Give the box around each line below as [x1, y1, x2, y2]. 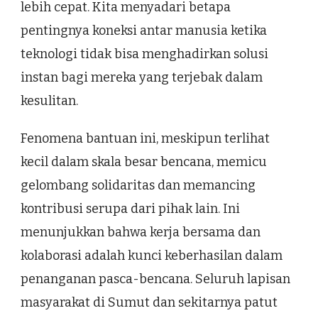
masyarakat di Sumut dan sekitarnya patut [21, 294, 278, 310]
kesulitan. [21, 92, 78, 109]
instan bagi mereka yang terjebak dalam [21, 69, 263, 85]
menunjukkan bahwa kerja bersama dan [21, 224, 261, 240]
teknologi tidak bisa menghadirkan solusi [21, 45, 268, 62]
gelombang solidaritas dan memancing [21, 177, 256, 193]
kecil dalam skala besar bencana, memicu [21, 153, 267, 170]
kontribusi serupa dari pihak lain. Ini [21, 200, 240, 216]
